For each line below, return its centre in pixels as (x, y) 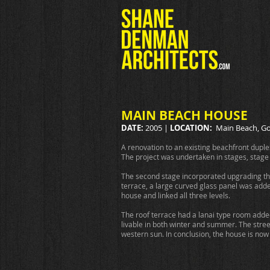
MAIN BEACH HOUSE (184, 115)
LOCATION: (191, 128)
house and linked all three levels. (177, 195)
